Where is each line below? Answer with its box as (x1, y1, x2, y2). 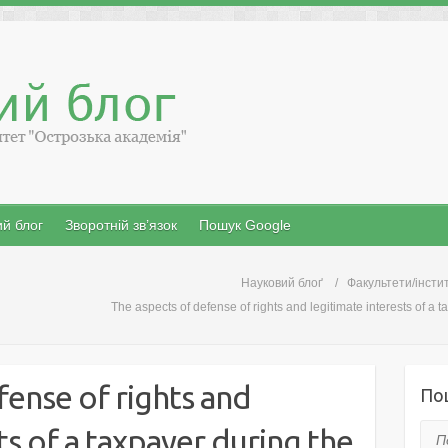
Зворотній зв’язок (65, 217, 177, 233)
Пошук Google (199, 217, 291, 233)
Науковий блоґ (241, 276, 323, 290)
